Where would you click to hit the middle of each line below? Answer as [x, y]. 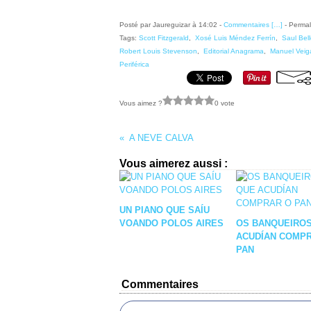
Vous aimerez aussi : [174, 163]
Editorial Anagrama [234, 51]
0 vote [225, 103]
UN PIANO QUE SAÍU [165, 210]
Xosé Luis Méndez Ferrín [235, 38]
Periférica [134, 64]
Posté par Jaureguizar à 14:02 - [171, 25]
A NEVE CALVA [161, 138]
